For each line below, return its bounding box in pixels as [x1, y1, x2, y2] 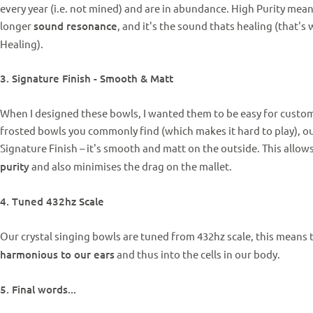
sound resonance [34, 19, 117, 33]
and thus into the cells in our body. [115, 247, 280, 261]
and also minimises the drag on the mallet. [29, 159, 232, 173]
